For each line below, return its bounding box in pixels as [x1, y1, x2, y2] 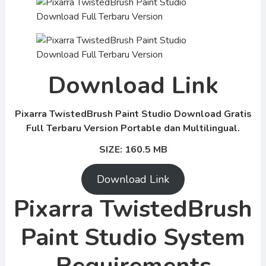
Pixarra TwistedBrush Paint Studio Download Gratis [14, 107, 252, 121]
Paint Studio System [21, 221, 245, 254]
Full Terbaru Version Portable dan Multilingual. [26, 122, 240, 135]
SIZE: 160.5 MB [99, 143, 167, 156]
